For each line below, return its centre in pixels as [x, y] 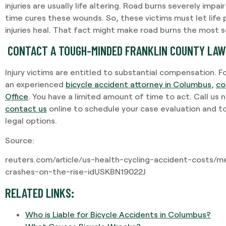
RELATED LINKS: [40, 192]
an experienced [35, 84]
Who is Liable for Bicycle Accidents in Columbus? [118, 214]
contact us [26, 108]
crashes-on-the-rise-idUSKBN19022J [75, 172]
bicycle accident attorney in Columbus [138, 84]
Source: [20, 140]
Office [17, 96]
